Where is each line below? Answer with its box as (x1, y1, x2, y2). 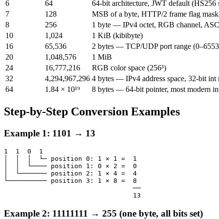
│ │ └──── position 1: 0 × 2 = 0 (4, 162, 137, 170)
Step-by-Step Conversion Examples (4, 105, 180, 118)
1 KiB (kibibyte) (92, 31, 143, 40)
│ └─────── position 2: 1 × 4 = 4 (4, 170, 137, 177)
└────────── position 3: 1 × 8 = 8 (4, 177, 137, 185)
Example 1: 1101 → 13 (4, 128, 95, 138)
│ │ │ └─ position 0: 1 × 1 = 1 (4, 155, 137, 163)
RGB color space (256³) (92, 63, 166, 72)
